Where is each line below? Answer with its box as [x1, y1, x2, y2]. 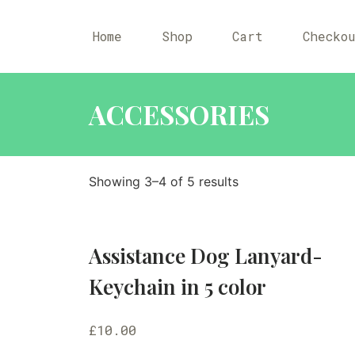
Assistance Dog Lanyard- [89, 242, 323, 269]
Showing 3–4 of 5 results [89, 174, 239, 189]
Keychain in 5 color [89, 273, 266, 300]
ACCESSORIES [89, 97, 269, 132]
